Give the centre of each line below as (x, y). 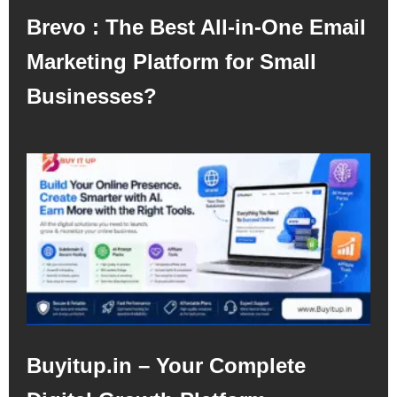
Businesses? (92, 97)
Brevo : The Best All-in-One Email (196, 27)
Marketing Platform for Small (171, 62)
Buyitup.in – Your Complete (166, 366)
